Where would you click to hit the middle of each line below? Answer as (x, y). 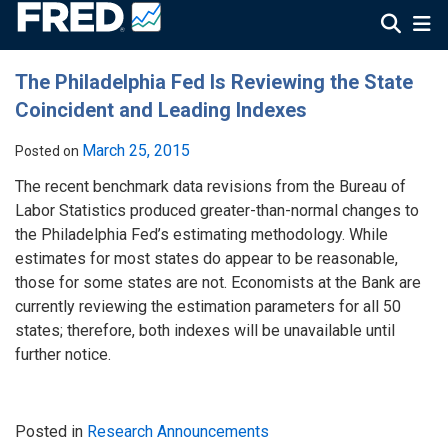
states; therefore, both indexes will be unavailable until (205, 330)
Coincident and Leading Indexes (161, 110)
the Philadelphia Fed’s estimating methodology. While (201, 234)
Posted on (47, 151)
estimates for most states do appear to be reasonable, (206, 258)
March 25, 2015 (136, 150)
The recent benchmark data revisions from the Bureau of (210, 186)
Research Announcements (178, 431)
